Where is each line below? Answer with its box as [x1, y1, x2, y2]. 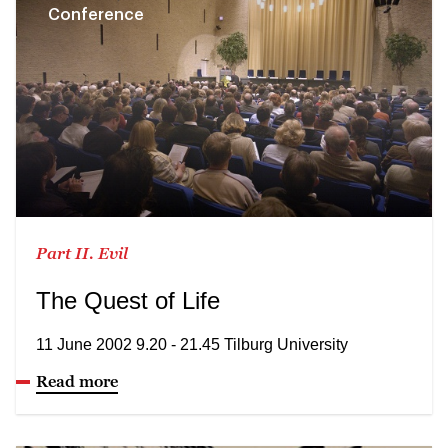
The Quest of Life [36, 286, 220, 314]
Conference [48, 6, 144, 23]
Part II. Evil [36, 243, 128, 262]
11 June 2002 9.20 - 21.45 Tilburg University [36, 335, 348, 353]
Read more [36, 371, 118, 390]
